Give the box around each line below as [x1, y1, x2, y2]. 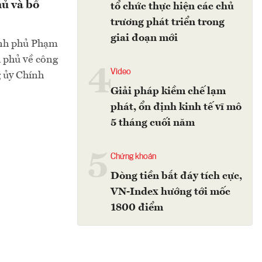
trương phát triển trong [111, 17, 225, 27]
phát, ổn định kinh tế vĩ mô [111, 102, 242, 112]
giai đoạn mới [111, 33, 178, 43]
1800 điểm [111, 202, 163, 213]
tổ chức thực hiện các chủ [111, 1, 234, 12]
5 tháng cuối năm [111, 118, 195, 128]
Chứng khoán [111, 153, 156, 161]
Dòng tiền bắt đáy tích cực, [111, 171, 242, 181]
